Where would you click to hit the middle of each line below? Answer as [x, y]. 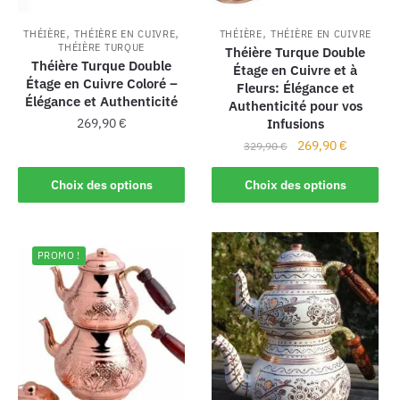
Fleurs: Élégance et [295, 87]
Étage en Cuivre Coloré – [101, 83]
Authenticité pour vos [295, 105]
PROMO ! [59, 255]
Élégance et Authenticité [102, 101]
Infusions [295, 123]
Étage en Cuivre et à [296, 70]
